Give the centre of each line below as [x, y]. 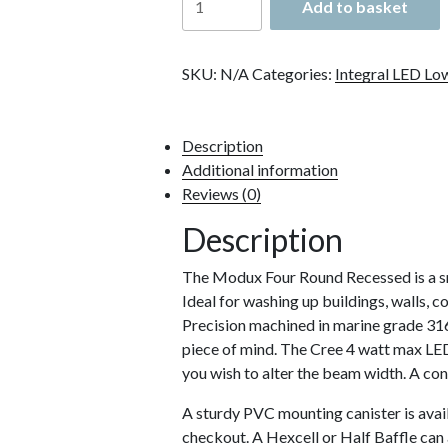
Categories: [294, 74]
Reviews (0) [222, 194]
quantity [213, 113]
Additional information [260, 170]
